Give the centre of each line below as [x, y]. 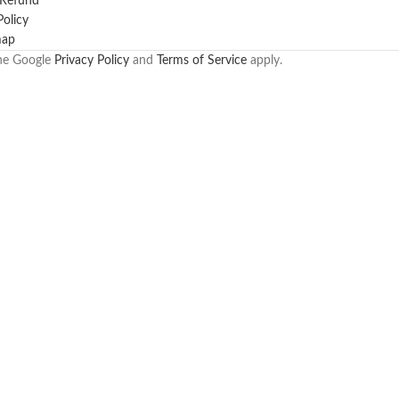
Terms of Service [201, 60]
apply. [264, 60]
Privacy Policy [91, 60]
